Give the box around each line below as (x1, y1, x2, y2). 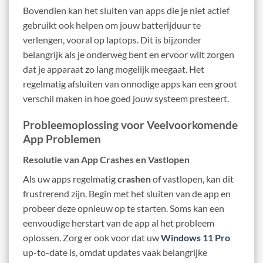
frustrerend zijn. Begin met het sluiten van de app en (23, 187, 231, 199)
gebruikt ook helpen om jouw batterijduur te (23, 19, 201, 31)
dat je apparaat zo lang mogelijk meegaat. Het (23, 63, 204, 75)
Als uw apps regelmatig (23, 173, 117, 184)
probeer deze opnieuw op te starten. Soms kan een (23, 202, 224, 214)
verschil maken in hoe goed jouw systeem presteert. (23, 93, 229, 104)
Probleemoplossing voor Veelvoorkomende (23, 118, 238, 132)
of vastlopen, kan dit (151, 173, 234, 184)
